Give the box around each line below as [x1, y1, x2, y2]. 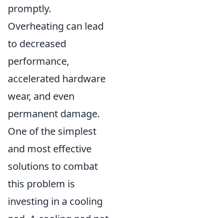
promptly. [8, 2, 51, 15]
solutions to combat [8, 160, 98, 173]
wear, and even [8, 90, 74, 103]
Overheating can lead [8, 19, 104, 33]
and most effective [8, 142, 91, 155]
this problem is [8, 177, 75, 190]
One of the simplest [8, 125, 96, 138]
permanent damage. [8, 107, 100, 120]
